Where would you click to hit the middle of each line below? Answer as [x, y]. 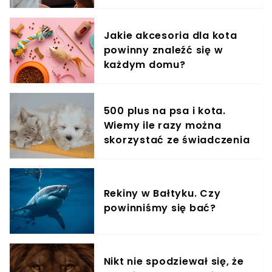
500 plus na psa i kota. [165, 110]
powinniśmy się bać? [160, 208]
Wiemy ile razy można [162, 125]
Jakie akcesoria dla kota [170, 35]
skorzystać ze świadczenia [177, 140]
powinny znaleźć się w [163, 50]
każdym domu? [144, 64]
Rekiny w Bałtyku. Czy [162, 193]
